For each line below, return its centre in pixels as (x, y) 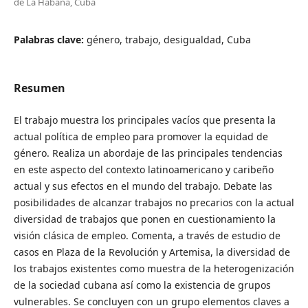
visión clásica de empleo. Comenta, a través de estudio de (147, 235)
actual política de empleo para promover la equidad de (141, 136)
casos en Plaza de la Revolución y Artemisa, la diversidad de (152, 252)
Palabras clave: (50, 39)
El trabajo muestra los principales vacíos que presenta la (144, 120)
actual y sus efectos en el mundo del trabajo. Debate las (143, 186)
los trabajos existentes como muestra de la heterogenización (154, 268)
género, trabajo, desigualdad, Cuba (168, 39)
